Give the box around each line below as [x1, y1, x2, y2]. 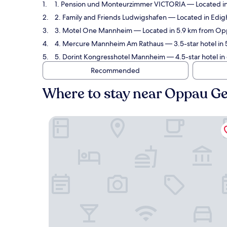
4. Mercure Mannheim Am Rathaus [55, 39, 164, 48]
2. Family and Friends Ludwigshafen [55, 13, 167, 22]
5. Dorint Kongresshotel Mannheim [55, 52, 165, 61]
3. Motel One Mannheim [55, 26, 132, 35]
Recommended [90, 66, 140, 75]
